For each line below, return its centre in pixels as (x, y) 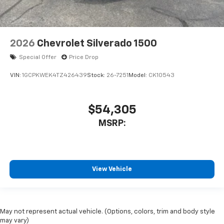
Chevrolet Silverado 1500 (97, 44)
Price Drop (84, 58)
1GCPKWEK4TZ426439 (54, 75)
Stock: (97, 75)
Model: (138, 75)
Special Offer (38, 58)
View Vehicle (112, 169)
